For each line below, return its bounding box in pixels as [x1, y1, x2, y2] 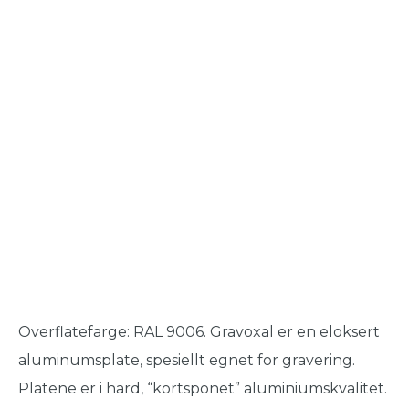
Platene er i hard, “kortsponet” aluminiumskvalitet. [18, 380, 387, 397]
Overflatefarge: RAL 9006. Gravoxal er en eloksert [18, 323, 380, 341]
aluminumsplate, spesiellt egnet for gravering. [18, 351, 355, 369]
